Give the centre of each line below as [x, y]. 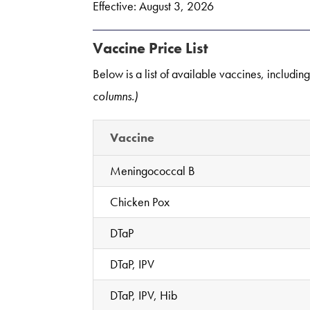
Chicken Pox [140, 201]
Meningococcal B [153, 170]
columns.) [116, 95]
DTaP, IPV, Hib [144, 295]
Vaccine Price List [151, 48]
